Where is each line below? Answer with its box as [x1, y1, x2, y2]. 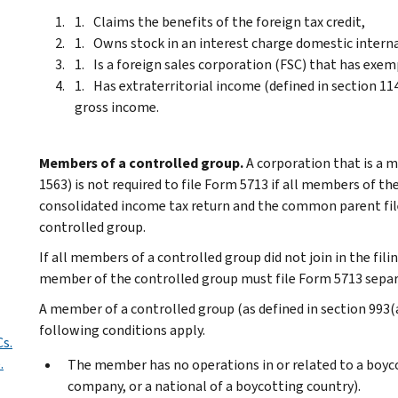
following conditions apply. [39, 320, 205, 339]
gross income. [75, 97, 159, 116]
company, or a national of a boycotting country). [68, 376, 361, 395]
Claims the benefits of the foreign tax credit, [93, 12, 365, 31]
